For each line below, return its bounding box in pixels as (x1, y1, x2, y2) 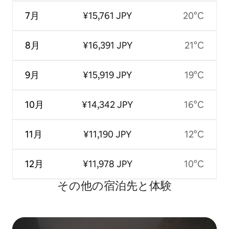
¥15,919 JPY (83, 69, 132, 81)
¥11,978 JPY (82, 158, 132, 170)
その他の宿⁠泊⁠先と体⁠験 (57, 178, 172, 194)
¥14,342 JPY (82, 99, 133, 111)
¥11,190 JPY (83, 128, 132, 141)
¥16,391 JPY (82, 39, 132, 52)
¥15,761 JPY (83, 10, 132, 22)
